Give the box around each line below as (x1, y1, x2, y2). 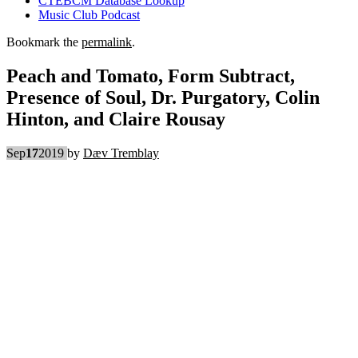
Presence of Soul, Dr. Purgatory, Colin (6, 86, 320, 108)
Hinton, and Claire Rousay (6, 108, 225, 129)
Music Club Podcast (38, 8, 140, 22)
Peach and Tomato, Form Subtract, (6, 65, 295, 86)
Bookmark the (6, 35, 82, 49)
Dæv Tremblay (83, 145, 159, 160)
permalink (82, 35, 132, 49)
